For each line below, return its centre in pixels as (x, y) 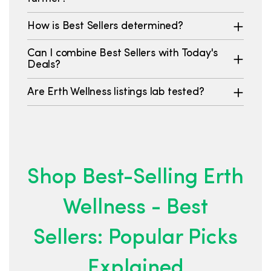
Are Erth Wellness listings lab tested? (116, 92)
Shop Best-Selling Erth (135, 178)
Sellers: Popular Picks (135, 239)
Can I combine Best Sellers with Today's (123, 53)
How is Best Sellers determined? (105, 26)
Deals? (44, 65)
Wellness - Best (135, 208)
